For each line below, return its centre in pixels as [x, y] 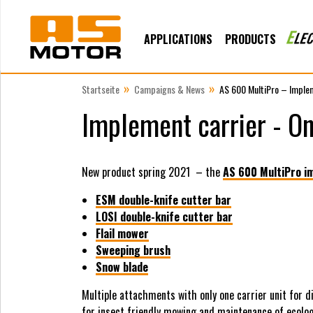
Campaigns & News [169, 89]
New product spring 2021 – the [152, 172]
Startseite [101, 89]
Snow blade [122, 267]
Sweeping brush [133, 250]
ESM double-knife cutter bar [163, 200]
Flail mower [122, 233]
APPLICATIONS [178, 39]
